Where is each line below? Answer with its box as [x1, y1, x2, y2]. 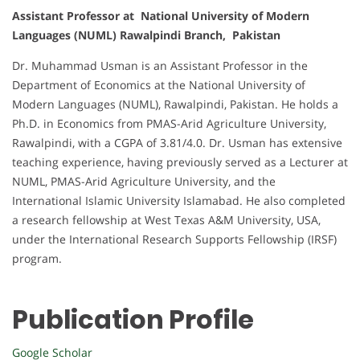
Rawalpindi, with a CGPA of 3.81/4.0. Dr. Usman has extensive [12, 135, 342, 150]
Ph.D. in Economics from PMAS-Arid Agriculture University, [12, 116, 326, 131]
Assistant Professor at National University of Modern [12, 8, 309, 23]
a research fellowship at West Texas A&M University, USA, [12, 212, 321, 227]
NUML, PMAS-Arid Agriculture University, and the [12, 174, 276, 189]
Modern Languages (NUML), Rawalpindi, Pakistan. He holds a [12, 96, 338, 112]
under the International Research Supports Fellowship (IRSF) [12, 231, 337, 247]
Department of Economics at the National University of [12, 77, 305, 92]
